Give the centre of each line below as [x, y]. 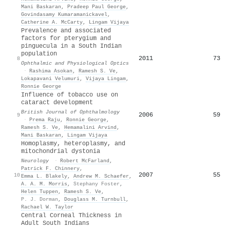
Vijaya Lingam [106, 78]
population [39, 54]
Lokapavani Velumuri [50, 78]
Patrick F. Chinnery [50, 168]
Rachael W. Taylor [47, 207]
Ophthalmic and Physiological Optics [75, 63]
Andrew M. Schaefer [101, 176]
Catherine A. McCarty [52, 22]
